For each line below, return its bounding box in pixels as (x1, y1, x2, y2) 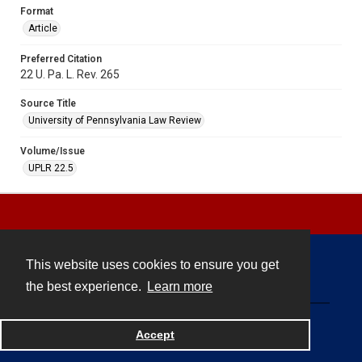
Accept (136, 328, 175, 342)
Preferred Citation (20, 53, 102, 65)
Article (28, 22, 57, 34)
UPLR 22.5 (28, 162, 74, 174)
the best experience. (26, 280, 145, 294)
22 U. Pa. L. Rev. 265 (20, 67, 120, 81)
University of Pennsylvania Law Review (28, 114, 201, 126)
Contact (166, 271, 196, 283)
